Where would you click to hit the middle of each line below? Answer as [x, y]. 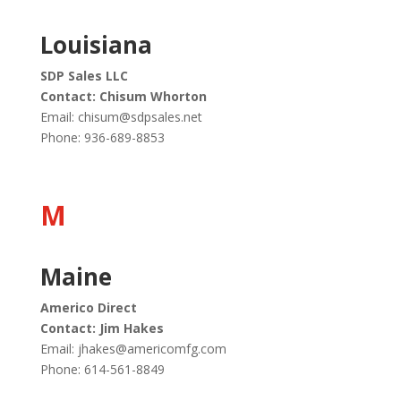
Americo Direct [88, 307]
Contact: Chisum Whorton [123, 96]
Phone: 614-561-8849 [102, 369]
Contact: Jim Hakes [102, 328]
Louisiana [96, 45]
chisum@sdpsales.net [140, 117]
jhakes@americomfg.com [152, 349]
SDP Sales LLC [84, 76]
